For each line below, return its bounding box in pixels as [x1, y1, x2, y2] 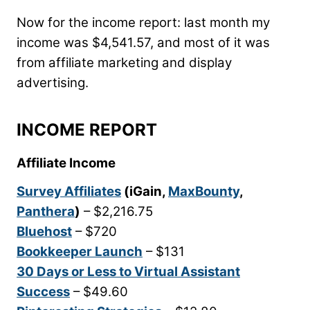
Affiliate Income [17, 155, 116, 172]
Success [17, 284, 70, 300]
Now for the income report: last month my [17, 15, 270, 31]
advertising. [17, 75, 89, 91]
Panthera [17, 203, 75, 220]
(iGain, [121, 183, 168, 200]
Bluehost [17, 224, 72, 240]
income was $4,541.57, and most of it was [17, 35, 270, 51]
